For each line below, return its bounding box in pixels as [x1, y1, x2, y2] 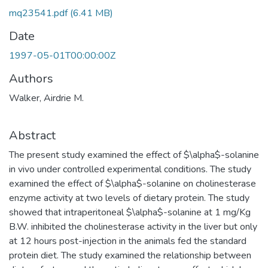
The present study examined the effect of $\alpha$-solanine [9, 148, 259, 162]
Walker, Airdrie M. [9, 92, 84, 105]
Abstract [9, 127, 56, 144]
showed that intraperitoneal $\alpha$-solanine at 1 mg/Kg [9, 206, 251, 219]
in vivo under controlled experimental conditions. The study [9, 163, 251, 176]
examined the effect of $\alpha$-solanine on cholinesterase [9, 177, 256, 190]
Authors [9, 71, 53, 87]
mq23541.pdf [9, 7, 68, 20]
